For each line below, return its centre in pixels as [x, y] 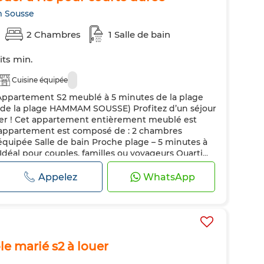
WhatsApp [169, 177]
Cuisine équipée [40, 80]
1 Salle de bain [139, 34]
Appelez [58, 177]
